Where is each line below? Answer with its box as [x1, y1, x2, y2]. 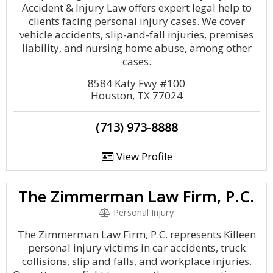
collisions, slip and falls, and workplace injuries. [21, 254, 252, 268]
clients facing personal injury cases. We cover [28, 14, 245, 28]
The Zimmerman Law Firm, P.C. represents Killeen [17, 227, 256, 241]
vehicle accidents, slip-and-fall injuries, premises [19, 27, 253, 41]
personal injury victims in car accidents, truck [27, 241, 246, 255]
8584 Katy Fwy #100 [88, 76, 185, 90]
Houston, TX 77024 [90, 88, 183, 102]
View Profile [113, 149, 172, 163]
